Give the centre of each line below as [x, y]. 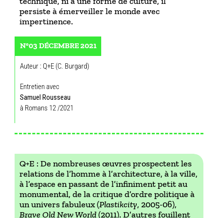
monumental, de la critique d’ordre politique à [107, 194]
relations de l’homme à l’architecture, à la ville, [109, 174]
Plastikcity [118, 204]
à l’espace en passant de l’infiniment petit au [103, 184]
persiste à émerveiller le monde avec [90, 11]
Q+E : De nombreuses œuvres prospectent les [106, 163]
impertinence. [46, 21]
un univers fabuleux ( [59, 204]
